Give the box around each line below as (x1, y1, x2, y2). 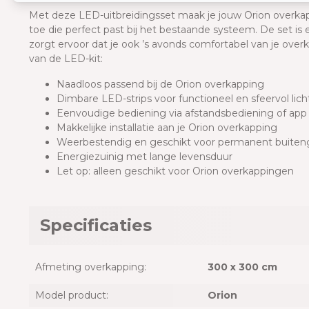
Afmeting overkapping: (35, 261, 146, 274)
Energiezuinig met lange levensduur (57, 150, 232, 163)
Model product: (35, 289, 108, 302)
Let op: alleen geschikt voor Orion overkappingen (57, 165, 294, 178)
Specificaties (40, 215, 152, 236)
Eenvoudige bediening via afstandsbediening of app (57, 107, 307, 120)
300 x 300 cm (208, 261, 277, 274)
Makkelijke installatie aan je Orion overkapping (57, 121, 277, 134)
